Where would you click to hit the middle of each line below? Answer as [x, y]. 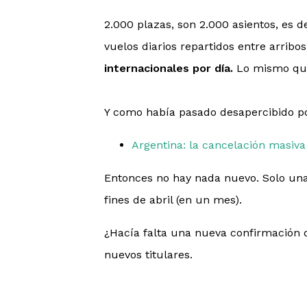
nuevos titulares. [150, 255]
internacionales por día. [169, 68]
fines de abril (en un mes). [175, 200]
